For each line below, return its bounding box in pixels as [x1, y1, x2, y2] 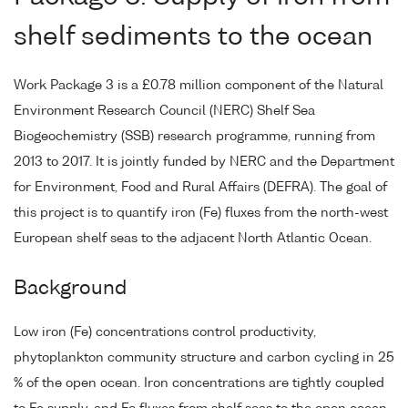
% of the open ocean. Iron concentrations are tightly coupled [14, 376, 384, 390]
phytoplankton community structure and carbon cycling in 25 [14, 351, 394, 364]
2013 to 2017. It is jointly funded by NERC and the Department [14, 155, 394, 168]
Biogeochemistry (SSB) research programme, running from [14, 129, 375, 143]
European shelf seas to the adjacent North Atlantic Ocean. [14, 231, 372, 245]
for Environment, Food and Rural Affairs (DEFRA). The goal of [14, 180, 387, 194]
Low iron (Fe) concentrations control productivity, [14, 325, 316, 339]
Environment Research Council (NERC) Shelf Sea [14, 104, 315, 117]
